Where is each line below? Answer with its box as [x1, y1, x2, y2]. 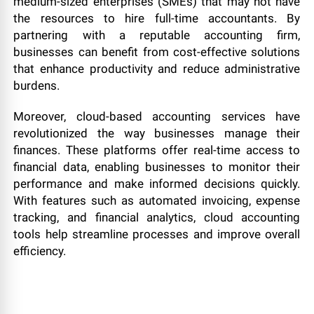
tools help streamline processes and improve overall [13, 227, 301, 241]
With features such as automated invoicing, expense [13, 193, 301, 207]
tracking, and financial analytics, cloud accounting [13, 210, 301, 224]
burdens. [13, 78, 60, 93]
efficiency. [13, 244, 67, 258]
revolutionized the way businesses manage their [13, 126, 301, 140]
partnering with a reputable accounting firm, [13, 28, 301, 42]
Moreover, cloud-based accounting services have [13, 109, 301, 123]
